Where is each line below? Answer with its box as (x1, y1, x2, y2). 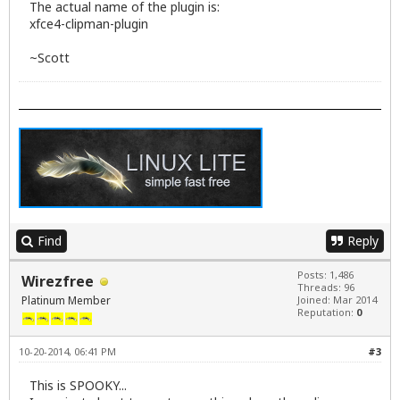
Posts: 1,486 (297, 268, 354, 282)
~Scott (29, 49, 70, 67)
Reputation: (297, 305, 356, 320)
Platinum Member (21, 293, 111, 309)
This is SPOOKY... (29, 376, 127, 394)
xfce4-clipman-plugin (29, 15, 148, 33)
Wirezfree (21, 271, 94, 292)
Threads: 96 (297, 280, 354, 295)
